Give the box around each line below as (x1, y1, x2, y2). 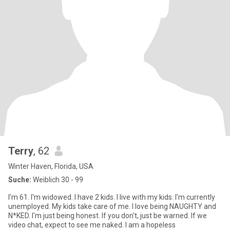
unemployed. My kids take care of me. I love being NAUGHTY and (8, 202, 216, 210)
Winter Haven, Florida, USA (8, 162, 93, 170)
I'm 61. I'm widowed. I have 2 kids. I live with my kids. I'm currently (8, 193, 215, 201)
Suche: (8, 176, 31, 184)
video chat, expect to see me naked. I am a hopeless (8, 221, 176, 229)
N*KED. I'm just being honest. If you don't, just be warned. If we (8, 212, 207, 220)
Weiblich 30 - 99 (31, 176, 83, 184)
